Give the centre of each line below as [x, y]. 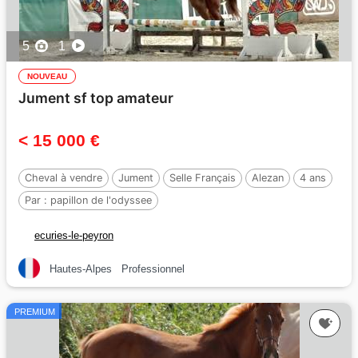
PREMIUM [35, 311]
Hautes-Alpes [81, 268]
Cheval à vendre [64, 178]
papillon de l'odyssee [101, 200]
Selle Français [203, 178]
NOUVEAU [47, 76]
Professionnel [153, 268]
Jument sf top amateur [96, 98]
